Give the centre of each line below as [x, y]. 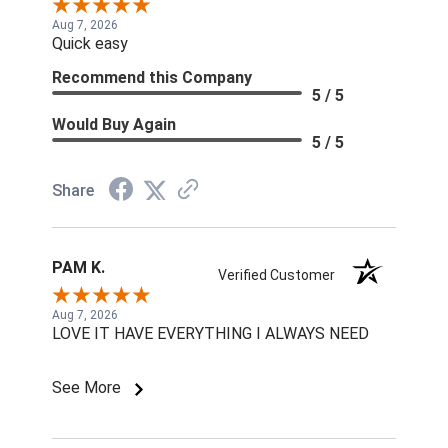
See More [88, 388]
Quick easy [90, 44]
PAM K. [78, 268]
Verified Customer [281, 275]
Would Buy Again [114, 125]
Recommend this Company [152, 78]
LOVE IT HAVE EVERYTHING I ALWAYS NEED [210, 334]
